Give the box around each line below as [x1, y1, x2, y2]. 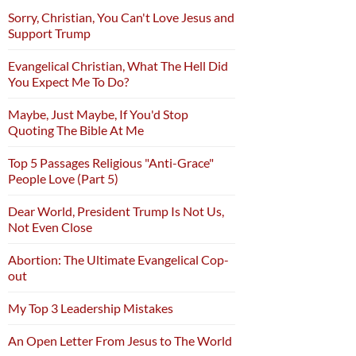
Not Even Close [8, 219, 92, 235]
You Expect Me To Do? [8, 74, 129, 90]
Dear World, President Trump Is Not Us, [8, 203, 224, 219]
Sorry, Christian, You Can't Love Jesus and [8, 10, 234, 25]
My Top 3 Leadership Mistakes [8, 300, 173, 316]
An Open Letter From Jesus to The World [8, 333, 232, 349]
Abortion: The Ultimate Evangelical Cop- [8, 252, 229, 268]
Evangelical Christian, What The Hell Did [8, 58, 228, 74]
